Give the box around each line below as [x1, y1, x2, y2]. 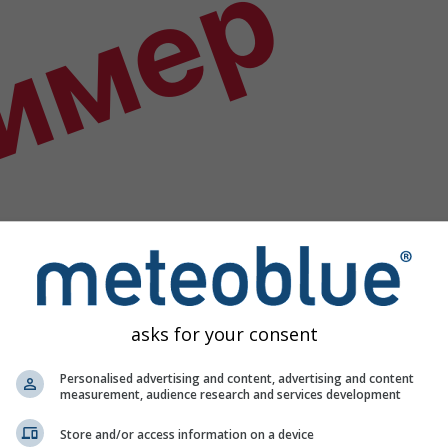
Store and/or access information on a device [60, 426, 314, 443]
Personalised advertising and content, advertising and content [60, 369, 414, 387]
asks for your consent [130, 321, 318, 346]
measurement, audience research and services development [60, 385, 401, 403]
